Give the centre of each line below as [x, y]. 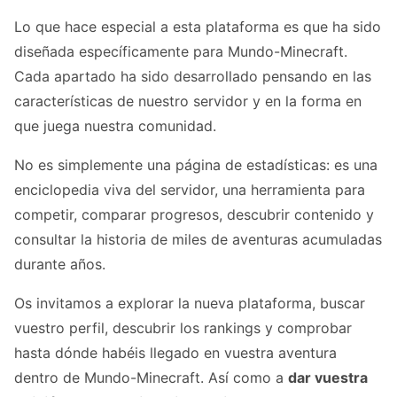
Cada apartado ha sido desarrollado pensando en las [193, 77]
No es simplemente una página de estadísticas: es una [196, 165]
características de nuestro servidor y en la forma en [188, 101]
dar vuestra [328, 378]
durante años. [60, 265]
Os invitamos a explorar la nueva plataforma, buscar [190, 304]
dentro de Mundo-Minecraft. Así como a [151, 378]
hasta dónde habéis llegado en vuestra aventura [175, 353]
